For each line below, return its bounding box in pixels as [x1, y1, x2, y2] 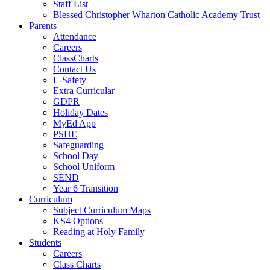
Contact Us [53, 63, 96, 74]
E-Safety [53, 74, 86, 85]
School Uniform [53, 161, 115, 172]
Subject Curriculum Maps [53, 204, 151, 215]
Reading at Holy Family [53, 226, 145, 237]
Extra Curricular [53, 85, 115, 96]
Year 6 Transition [53, 183, 118, 193]
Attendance [53, 31, 96, 42]
